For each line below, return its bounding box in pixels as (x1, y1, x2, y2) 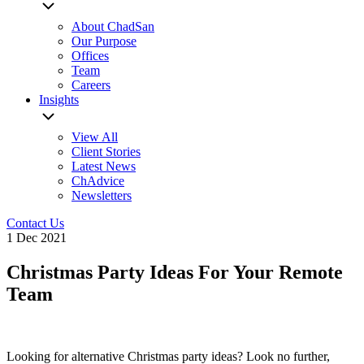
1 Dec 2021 (6, 231, 67, 245)
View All (71, 130, 118, 144)
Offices (71, 49, 109, 63)
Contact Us (6, 216, 64, 230)
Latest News (71, 159, 136, 173)
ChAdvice (71, 174, 124, 188)
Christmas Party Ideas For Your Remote (6, 261, 343, 283)
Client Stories (71, 145, 141, 158)
